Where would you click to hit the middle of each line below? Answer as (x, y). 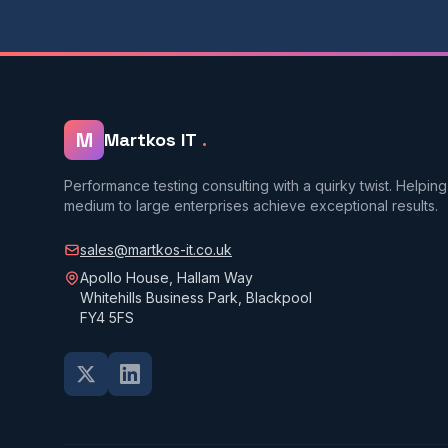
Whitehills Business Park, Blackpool (196, 297)
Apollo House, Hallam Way (166, 277)
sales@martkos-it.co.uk (156, 249)
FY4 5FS (107, 317)
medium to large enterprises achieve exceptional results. (251, 205)
